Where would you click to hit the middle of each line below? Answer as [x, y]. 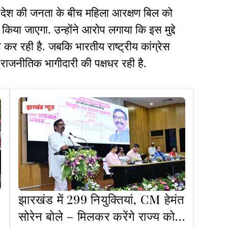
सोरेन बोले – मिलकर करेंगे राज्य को [97, 216]
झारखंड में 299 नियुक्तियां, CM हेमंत [102, 199]
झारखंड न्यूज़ [40, 108]
